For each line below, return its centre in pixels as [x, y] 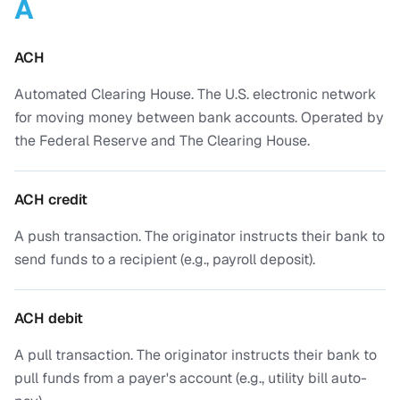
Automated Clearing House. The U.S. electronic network [195, 94]
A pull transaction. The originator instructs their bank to [196, 355]
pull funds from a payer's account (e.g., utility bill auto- [191, 378]
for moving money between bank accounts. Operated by [199, 117]
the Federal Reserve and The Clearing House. [162, 141]
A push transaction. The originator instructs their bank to [200, 236]
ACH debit [49, 318]
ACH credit [51, 200]
